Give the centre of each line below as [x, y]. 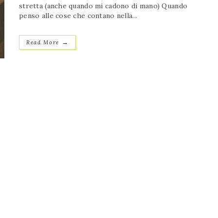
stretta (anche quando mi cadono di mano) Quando [103, 6]
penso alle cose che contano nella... [78, 16]
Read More [44, 43]
